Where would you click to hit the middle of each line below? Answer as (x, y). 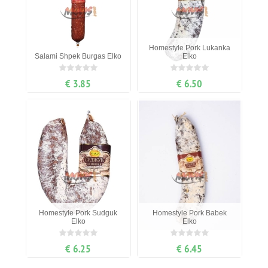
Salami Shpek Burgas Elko (78, 57)
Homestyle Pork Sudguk (78, 213)
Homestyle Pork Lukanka (189, 48)
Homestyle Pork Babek (189, 213)
